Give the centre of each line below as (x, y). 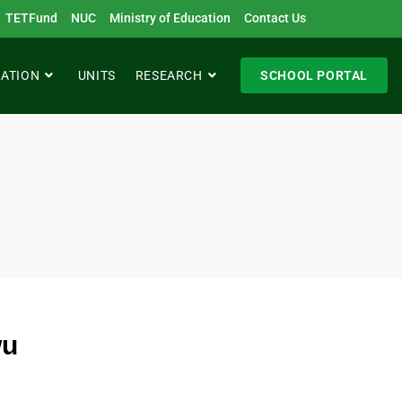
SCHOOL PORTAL (314, 75)
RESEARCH (169, 75)
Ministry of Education (170, 18)
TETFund (31, 18)
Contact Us (275, 18)
